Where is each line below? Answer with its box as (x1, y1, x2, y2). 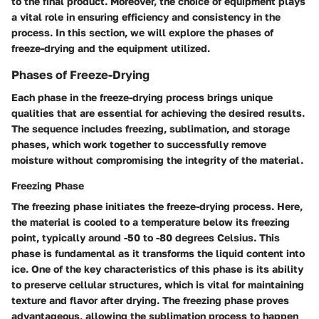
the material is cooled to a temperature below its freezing (11, 215, 290, 228)
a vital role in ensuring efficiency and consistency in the (11, 10, 281, 23)
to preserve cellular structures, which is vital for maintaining (11, 278, 304, 291)
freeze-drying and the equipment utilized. (11, 41, 210, 54)
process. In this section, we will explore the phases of (11, 26, 273, 38)
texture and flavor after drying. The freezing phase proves (11, 293, 289, 306)
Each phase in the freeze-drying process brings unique (11, 90, 273, 103)
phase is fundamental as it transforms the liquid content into (11, 246, 305, 259)
